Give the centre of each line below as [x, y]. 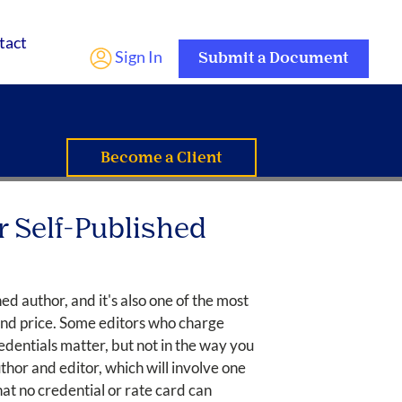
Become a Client [162, 159]
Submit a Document [274, 59]
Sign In [138, 57]
